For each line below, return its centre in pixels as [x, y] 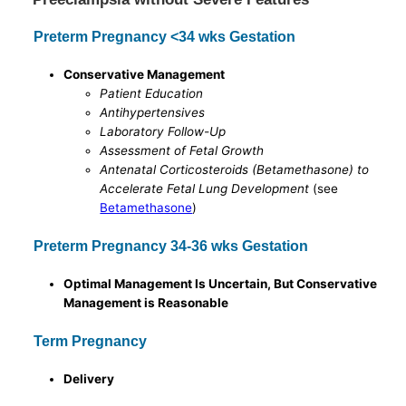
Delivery [89, 378]
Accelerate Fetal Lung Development [205, 189]
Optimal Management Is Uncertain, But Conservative [221, 283]
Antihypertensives [153, 113]
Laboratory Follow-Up [163, 132]
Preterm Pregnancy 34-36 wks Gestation [171, 246]
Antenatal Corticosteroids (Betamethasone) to [235, 170]
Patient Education [152, 94]
